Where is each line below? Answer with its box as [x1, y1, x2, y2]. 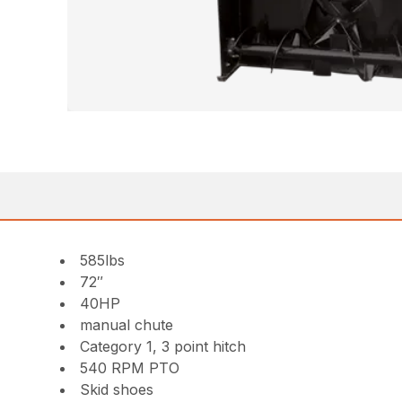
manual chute [80, 315, 174, 334]
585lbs [80, 250, 126, 269]
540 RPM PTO [80, 358, 180, 377]
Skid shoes [80, 380, 154, 398]
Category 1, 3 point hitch [80, 336, 247, 355]
